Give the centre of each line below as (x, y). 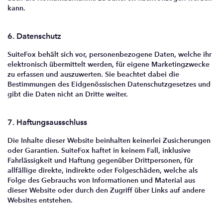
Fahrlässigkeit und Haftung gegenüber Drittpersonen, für (100, 160)
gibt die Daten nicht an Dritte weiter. (68, 94)
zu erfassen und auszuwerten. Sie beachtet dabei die (93, 74)
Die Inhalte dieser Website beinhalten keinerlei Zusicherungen (109, 140)
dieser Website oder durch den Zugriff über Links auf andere (106, 190)
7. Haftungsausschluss (47, 122)
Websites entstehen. (40, 200)
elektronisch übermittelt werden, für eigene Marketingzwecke (109, 64)
